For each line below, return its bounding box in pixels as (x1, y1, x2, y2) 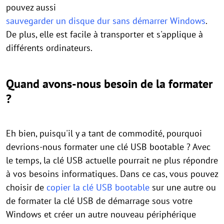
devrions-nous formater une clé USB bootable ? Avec (6, 141, 210, 153)
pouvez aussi (6, 1, 56, 13)
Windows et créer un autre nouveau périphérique (6, 208, 196, 220)
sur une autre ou (149, 181, 216, 193)
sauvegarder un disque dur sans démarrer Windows (6, 15, 205, 27)
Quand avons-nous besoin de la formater (6, 76, 212, 92)
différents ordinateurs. (6, 42, 92, 54)
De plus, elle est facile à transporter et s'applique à (6, 28, 203, 40)
